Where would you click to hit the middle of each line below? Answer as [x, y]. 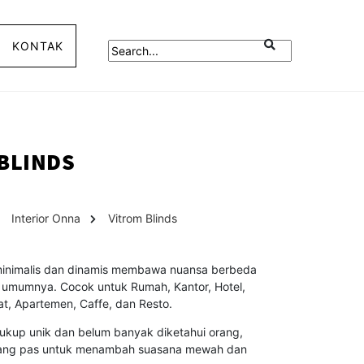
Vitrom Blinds [142, 219]
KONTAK [38, 45]
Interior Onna [46, 219]
